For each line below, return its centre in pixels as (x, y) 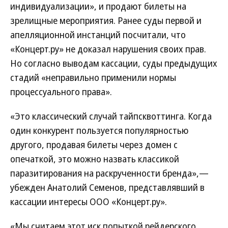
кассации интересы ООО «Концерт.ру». (89, 202)
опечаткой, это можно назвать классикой (95, 159)
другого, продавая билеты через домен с (94, 145)
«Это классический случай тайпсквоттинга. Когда (111, 116)
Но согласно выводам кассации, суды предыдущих (114, 63)
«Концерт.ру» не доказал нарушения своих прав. (108, 49)
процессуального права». (61, 92)
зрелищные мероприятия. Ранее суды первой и (106, 20)
